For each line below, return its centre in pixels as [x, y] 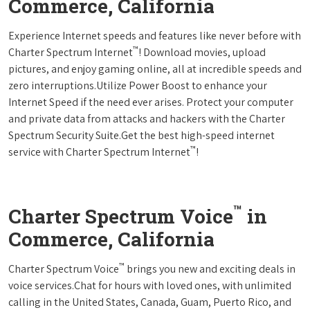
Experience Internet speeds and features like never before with [155, 35]
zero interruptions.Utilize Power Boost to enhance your [138, 85]
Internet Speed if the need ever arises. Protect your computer [151, 102]
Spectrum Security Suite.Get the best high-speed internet [142, 135]
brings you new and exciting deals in [210, 268]
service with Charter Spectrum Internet [99, 152]
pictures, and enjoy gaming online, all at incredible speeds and [155, 69]
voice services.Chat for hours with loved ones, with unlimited [150, 285]
